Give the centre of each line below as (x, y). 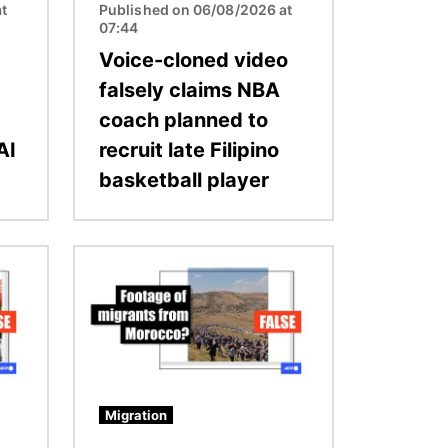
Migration (136, 414)
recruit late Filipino (189, 149)
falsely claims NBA (189, 89)
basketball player (184, 179)
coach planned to (183, 119)
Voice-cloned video (193, 59)
